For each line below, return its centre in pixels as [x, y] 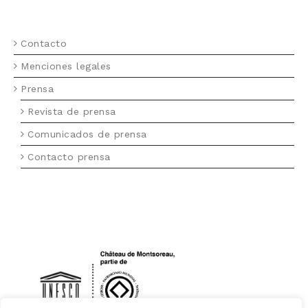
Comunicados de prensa [87, 134]
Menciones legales [66, 66]
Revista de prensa [72, 111]
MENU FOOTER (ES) [61, 15]
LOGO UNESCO [49, 226]
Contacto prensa [69, 156]
